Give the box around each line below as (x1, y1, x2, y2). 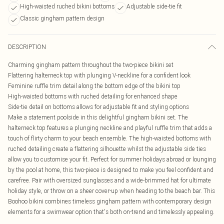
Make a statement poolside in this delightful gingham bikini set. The (8, 113, 188, 121)
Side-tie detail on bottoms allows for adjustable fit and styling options (8, 103, 189, 110)
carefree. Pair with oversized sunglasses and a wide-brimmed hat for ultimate (8, 176, 211, 184)
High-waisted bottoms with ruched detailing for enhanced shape (8, 92, 177, 100)
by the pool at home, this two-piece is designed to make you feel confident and (8, 166, 213, 173)
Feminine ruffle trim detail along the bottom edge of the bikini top (8, 82, 180, 89)
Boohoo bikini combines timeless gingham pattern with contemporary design (8, 197, 211, 205)
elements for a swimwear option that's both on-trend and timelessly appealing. (8, 208, 214, 215)
